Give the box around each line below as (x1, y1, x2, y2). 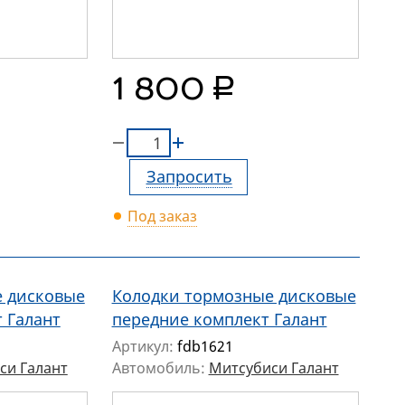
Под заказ (127, 206, 197, 227)
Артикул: (111, 336, 177, 357)
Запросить (146, 165, 232, 188)
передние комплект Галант (111, 308, 327, 331)
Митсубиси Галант (208, 358, 339, 379)
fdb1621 (176, 336, 233, 357)
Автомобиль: (111, 358, 209, 379)
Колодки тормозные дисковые (111, 285, 356, 307)
